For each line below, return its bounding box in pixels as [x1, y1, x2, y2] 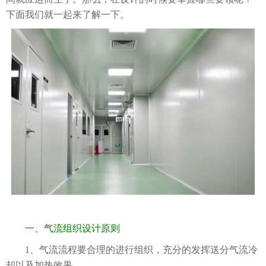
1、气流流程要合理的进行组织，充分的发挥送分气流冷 [6, 245, 258, 255]
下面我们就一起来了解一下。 [6, 9, 129, 20]
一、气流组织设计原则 [6, 223, 120, 234]
